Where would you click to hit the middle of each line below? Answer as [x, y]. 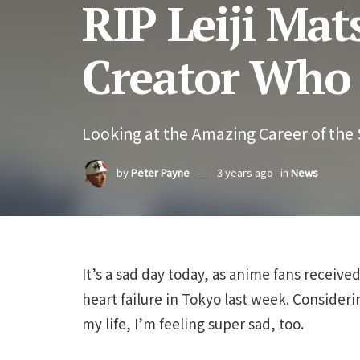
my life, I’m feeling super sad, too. [193, 323]
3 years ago [245, 173]
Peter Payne [160, 173]
